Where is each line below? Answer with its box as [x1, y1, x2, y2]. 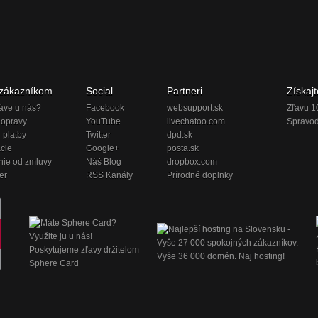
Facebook [86, 103, 124, 114]
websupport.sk [167, 103, 223, 114]
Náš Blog [86, 157, 121, 168]
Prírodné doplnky [167, 170, 233, 181]
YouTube [86, 116, 121, 127]
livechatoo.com [167, 116, 225, 127]
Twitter [86, 130, 111, 141]
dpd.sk [167, 130, 192, 141]
